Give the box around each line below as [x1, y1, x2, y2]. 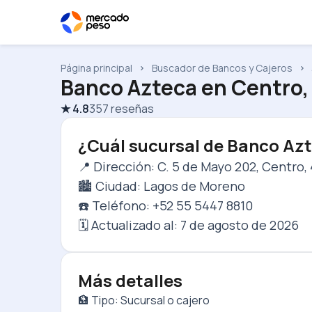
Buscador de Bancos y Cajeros [152, 61, 292, 75]
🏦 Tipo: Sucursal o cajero [78, 292, 210, 308]
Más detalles [78, 269, 182, 292]
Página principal [61, 61, 132, 75]
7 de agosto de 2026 [180, 217, 299, 233]
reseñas [109, 101, 154, 116]
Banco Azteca [61, 73, 197, 102]
